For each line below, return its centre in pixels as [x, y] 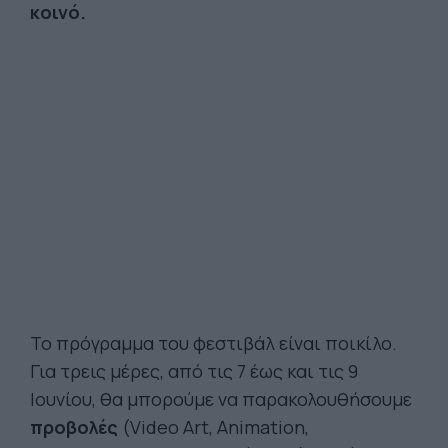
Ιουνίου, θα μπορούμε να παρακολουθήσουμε [221, 399]
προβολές [74, 427]
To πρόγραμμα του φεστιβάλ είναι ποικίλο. [213, 343]
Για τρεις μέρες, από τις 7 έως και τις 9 [194, 371]
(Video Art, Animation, [213, 427]
